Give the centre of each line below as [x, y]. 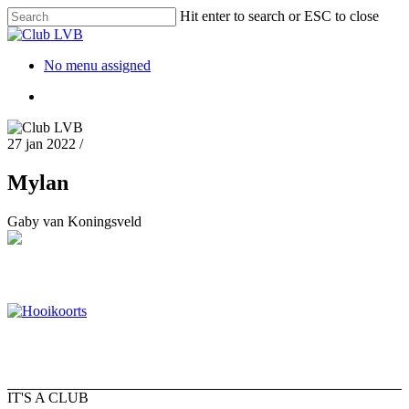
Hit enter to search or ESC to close [279, 16]
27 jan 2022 [42, 144]
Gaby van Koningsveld [74, 221]
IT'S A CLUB [48, 397]
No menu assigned [97, 65]
